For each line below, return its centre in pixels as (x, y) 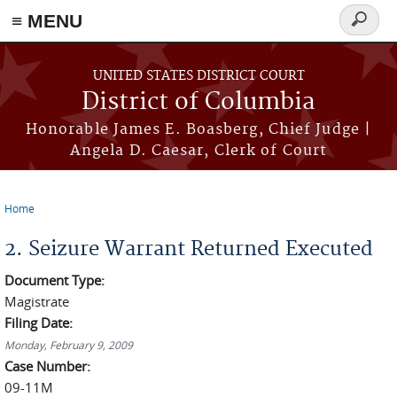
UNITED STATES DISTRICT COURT (198, 76)
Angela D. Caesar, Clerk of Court (198, 151)
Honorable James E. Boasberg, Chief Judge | (198, 129)
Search (366, 30)
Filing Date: (40, 323)
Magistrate (37, 301)
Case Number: (49, 366)
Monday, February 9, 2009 (69, 345)
